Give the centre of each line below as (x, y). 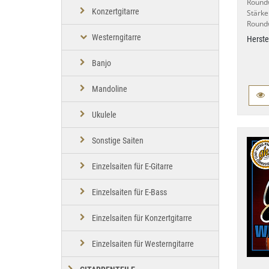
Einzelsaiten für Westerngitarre (143, 244)
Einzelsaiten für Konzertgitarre (142, 218)
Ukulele (104, 115)
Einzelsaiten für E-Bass (129, 192)
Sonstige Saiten (118, 141)
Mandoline (110, 89)
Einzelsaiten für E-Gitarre (132, 167)
